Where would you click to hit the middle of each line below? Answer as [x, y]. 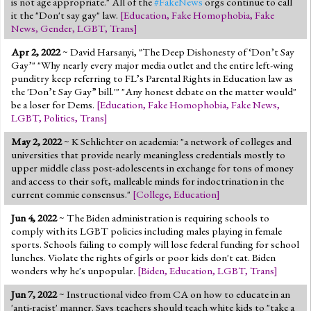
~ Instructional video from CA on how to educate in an [174, 294]
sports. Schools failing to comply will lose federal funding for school [155, 244]
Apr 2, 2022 [36, 52]
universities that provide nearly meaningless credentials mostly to [148, 154]
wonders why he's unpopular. [74, 270]
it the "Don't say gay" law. [66, 15]
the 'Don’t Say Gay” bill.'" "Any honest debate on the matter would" [154, 91]
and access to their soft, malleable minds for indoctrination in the [148, 181]
